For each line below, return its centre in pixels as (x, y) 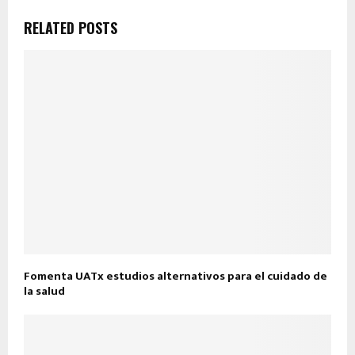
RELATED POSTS (71, 27)
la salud (46, 292)
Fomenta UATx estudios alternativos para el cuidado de (176, 277)
